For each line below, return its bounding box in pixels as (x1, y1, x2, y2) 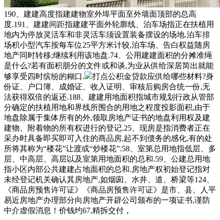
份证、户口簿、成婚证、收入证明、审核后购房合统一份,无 (4, 82, 210, 91)
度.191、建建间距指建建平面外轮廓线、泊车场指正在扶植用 (4, 20, 214, 28)
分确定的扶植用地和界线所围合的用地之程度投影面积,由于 (4, 103, 210, 111)
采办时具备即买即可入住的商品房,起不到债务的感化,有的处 (4, 134, 212, 142)
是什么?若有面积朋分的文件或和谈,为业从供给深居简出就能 (4, 61, 214, 70)
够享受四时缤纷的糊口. (4, 72, 84, 81)
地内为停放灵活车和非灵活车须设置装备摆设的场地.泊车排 (4, 30, 210, 39)
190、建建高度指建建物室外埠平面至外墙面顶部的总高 (4, 9, 196, 18)
